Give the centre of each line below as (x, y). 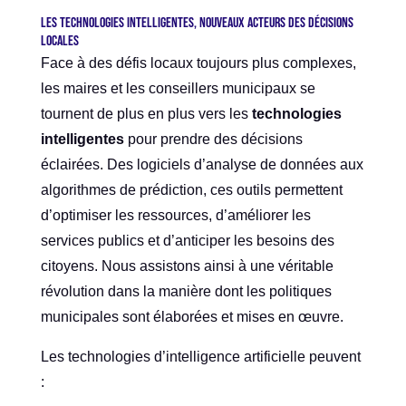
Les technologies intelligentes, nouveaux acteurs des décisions (197, 24)
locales (59, 42)
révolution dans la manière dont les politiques (186, 292)
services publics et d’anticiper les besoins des (187, 241)
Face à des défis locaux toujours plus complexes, (198, 63)
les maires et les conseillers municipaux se (178, 89)
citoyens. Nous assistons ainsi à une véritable (187, 266)
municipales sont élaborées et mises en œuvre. (192, 317)
